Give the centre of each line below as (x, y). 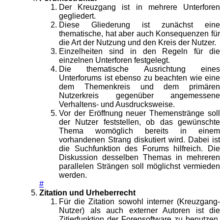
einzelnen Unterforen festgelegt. (114, 60)
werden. (73, 175)
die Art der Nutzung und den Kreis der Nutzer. (137, 43)
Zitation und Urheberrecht (87, 193)
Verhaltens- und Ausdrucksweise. (117, 105)
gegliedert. (77, 16)
